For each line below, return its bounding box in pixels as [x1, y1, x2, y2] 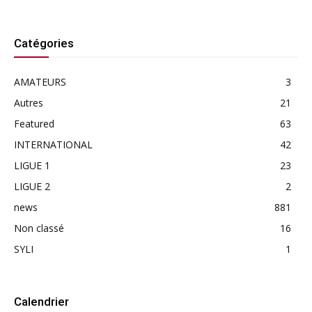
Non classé [14, 221, 64, 235]
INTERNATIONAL [14, 138, 93, 152]
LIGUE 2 [14, 180, 50, 194]
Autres [14, 96, 43, 110]
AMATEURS [14, 75, 66, 89]
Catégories [14, 36, 74, 51]
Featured [14, 117, 54, 131]
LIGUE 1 [14, 159, 50, 173]
